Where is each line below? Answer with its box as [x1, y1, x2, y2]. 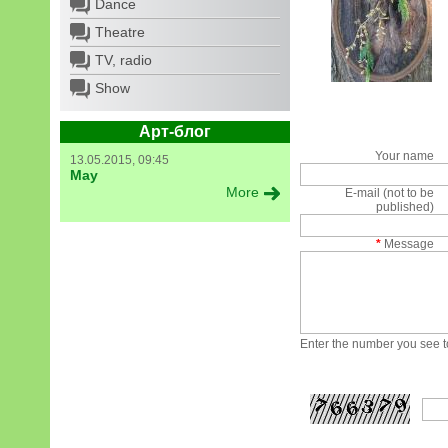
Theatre [95, 24, 145, 40]
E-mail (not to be [345, 186, 435, 200]
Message [381, 237, 435, 251]
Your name [375, 149, 435, 163]
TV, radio [95, 52, 152, 68]
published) [376, 200, 435, 214]
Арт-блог [139, 123, 211, 140]
